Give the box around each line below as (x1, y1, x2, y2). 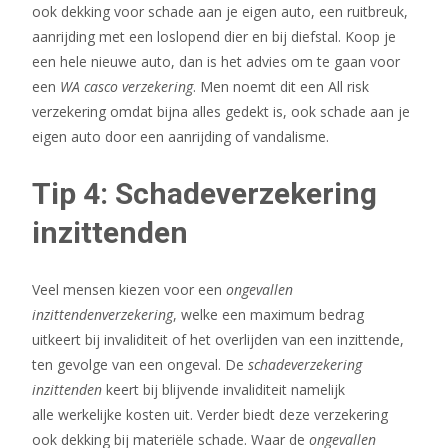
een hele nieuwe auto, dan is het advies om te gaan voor (32, 52, 400, 71)
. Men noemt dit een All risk (193, 77, 369, 96)
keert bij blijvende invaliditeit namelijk (106, 380, 345, 399)
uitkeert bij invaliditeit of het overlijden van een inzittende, (32, 330, 404, 349)
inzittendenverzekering (32, 305, 173, 324)
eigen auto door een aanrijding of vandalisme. (32, 127, 329, 146)
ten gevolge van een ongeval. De (32, 355, 248, 374)
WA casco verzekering (60, 77, 193, 96)
